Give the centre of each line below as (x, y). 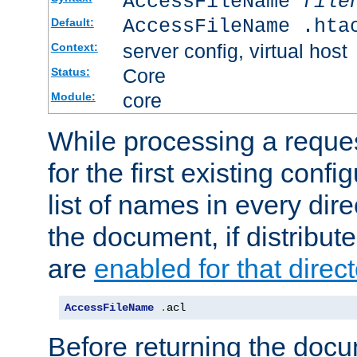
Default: (72, 22)
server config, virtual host (235, 51)
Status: (70, 71)
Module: (73, 96)
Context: (74, 47)
